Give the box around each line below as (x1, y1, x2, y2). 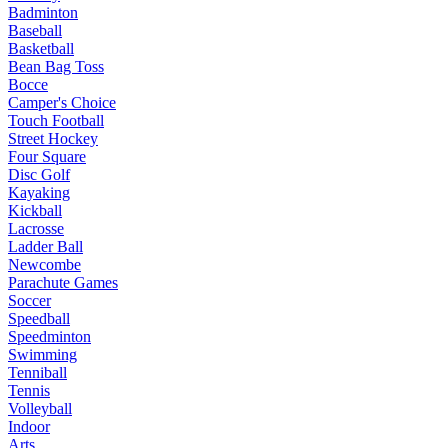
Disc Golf (8, 165, 70, 183)
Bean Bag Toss (8, 57, 104, 75)
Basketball (8, 39, 74, 57)
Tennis (8, 381, 50, 399)
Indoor (8, 417, 50, 435)
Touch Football (8, 111, 104, 129)
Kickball (8, 201, 62, 219)
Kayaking (8, 183, 70, 201)
